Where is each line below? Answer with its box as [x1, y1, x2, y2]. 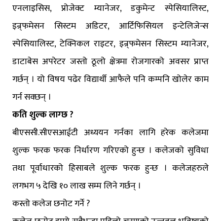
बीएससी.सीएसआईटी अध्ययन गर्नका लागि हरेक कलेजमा [12, 125, 209, 141]
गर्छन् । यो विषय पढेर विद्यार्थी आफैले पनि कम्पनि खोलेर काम [12, 72, 209, 87]
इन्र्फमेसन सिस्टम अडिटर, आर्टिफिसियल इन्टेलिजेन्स [12, 19, 209, 34]
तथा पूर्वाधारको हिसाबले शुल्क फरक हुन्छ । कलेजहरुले [12, 161, 209, 176]
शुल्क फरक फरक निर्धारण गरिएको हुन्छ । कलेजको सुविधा [12, 143, 209, 158]
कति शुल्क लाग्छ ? [12, 108, 74, 123]
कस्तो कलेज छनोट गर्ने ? [12, 196, 90, 212]
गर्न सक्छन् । [12, 90, 51, 105]
